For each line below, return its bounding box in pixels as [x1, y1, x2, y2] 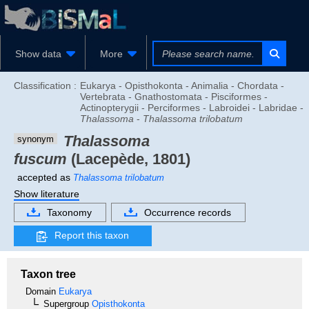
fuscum [14, 150, 67, 168]
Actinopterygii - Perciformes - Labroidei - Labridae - [80, 102, 303, 113]
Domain [26, 286, 56, 297]
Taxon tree [21, 268, 76, 280]
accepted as [17, 172, 73, 183]
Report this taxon [54, 230, 129, 241]
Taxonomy [47, 206, 92, 218]
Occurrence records [144, 206, 231, 218]
